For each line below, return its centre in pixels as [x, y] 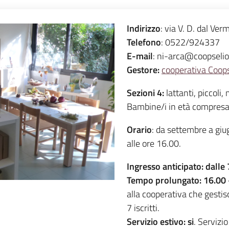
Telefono [144, 42]
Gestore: [143, 70]
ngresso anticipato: [166, 166]
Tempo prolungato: [164, 180]
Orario [139, 130]
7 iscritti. [143, 208]
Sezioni [141, 93]
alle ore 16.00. [154, 143]
